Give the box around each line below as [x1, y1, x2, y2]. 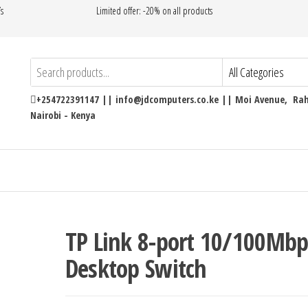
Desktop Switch [65, 252, 207, 285]
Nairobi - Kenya [30, 109, 96, 122]
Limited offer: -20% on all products [96, 4, 212, 17]
